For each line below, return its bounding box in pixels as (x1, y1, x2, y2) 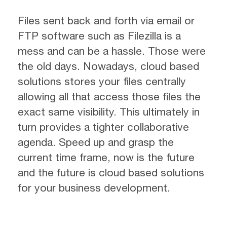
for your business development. (18, 181, 170, 194)
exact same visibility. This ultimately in (18, 105, 200, 118)
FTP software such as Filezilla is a (18, 29, 181, 42)
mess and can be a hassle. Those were (18, 44, 206, 57)
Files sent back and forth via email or (18, 14, 195, 26)
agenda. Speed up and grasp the (18, 135, 174, 148)
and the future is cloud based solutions (18, 166, 204, 178)
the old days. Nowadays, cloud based (18, 59, 199, 72)
